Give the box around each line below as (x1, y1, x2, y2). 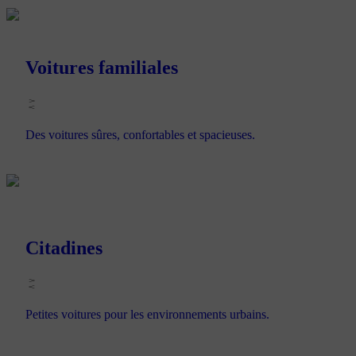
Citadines (25, 237, 103, 258)
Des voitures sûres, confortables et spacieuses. (25, 127, 255, 141)
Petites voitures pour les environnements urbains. (25, 308, 269, 322)
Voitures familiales (25, 56, 178, 78)
